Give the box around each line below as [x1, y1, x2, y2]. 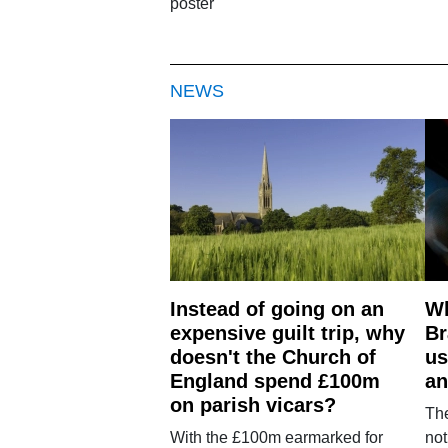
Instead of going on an [169, 297, 384, 320]
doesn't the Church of [169, 345, 376, 368]
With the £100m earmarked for [169, 428, 383, 446]
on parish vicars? [169, 393, 336, 416]
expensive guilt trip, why [169, 321, 405, 344]
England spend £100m [169, 369, 380, 392]
